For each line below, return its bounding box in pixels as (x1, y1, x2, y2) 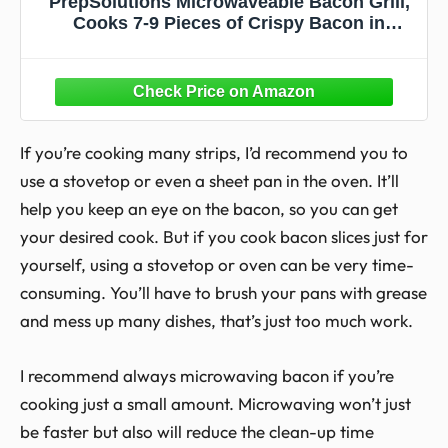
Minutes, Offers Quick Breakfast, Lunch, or (46, 34, 412, 55)
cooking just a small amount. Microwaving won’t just (20, 392, 411, 414)
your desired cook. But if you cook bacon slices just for (20, 225, 428, 247)
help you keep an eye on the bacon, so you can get (20, 197, 398, 219)
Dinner (200, 55, 258, 76)
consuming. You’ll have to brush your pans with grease (20, 281, 427, 303)
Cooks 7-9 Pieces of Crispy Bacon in (73, 13, 385, 34)
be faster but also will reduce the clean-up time (20, 420, 374, 442)
